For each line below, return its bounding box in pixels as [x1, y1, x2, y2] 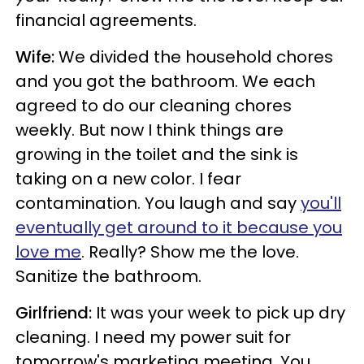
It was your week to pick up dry [92, 301, 345, 324]
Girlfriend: [15, 301, 92, 324]
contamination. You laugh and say [15, 191, 301, 214]
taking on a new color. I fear [15, 167, 241, 190]
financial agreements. [15, 8, 197, 32]
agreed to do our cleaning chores [15, 93, 292, 117]
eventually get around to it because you [15, 215, 342, 239]
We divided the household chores [58, 45, 333, 68]
